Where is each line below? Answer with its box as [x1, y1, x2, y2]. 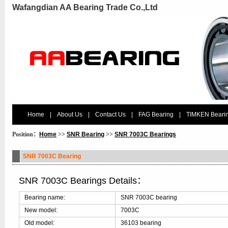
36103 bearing [121, 219, 162, 226]
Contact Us [95, 111, 126, 118]
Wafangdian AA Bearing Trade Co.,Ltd [12, 3, 158, 12]
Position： [12, 131, 39, 138]
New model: [24, 207, 58, 214]
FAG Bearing [138, 111, 174, 118]
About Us [57, 111, 82, 118]
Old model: [24, 219, 55, 226]
